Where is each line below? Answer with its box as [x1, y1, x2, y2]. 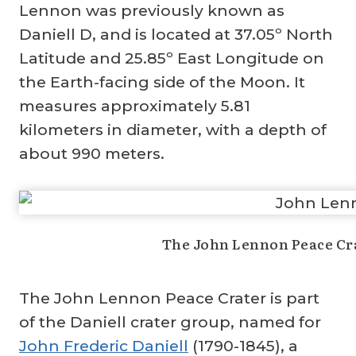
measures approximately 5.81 [19, 95, 250, 115]
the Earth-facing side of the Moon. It [19, 72, 305, 91]
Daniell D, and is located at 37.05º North [19, 24, 333, 44]
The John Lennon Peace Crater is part [19, 288, 319, 308]
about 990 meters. [19, 143, 164, 163]
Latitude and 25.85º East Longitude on [19, 48, 324, 68]
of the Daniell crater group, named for [19, 311, 321, 331]
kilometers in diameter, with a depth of [19, 119, 327, 139]
